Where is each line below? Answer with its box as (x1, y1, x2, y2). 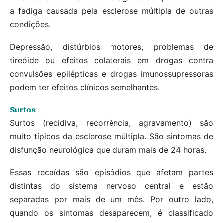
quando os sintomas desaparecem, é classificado (10, 208, 213, 218)
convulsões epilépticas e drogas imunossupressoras (10, 69, 213, 79)
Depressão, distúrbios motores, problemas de (10, 42, 213, 52)
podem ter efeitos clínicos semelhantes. (10, 82, 160, 93)
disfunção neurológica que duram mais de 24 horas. (10, 145, 206, 155)
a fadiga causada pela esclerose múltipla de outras (10, 6, 213, 16)
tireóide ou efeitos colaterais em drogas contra (10, 55, 213, 66)
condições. (10, 19, 51, 30)
